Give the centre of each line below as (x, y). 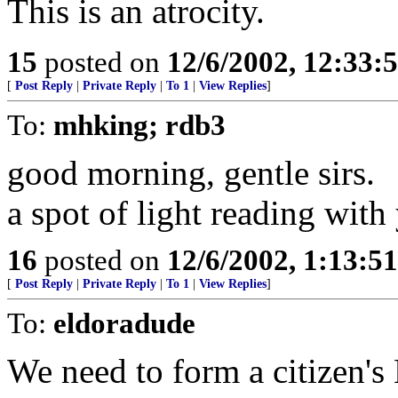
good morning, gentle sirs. (191, 173)
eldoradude (124, 323)
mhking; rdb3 (139, 125)
